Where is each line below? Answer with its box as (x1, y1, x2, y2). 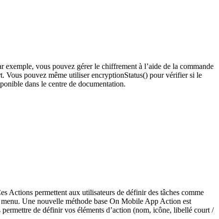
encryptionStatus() (91, 70, 148, 79)
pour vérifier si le (148, 70, 202, 79)
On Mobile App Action (109, 197, 183, 205)
